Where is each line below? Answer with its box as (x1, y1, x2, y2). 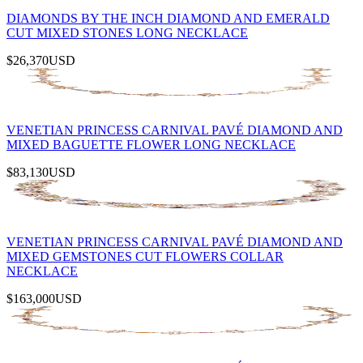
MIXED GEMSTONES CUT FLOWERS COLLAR (6, 249, 284, 263)
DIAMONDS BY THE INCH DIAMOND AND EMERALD (6, 11, 330, 25)
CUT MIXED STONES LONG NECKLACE (6, 25, 248, 40)
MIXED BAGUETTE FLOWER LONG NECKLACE (6, 137, 296, 152)
